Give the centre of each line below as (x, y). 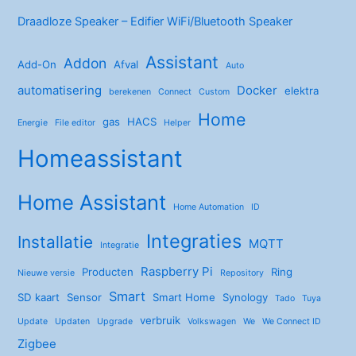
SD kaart (39, 297)
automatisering (60, 90)
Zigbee (37, 343)
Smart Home (184, 297)
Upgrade (115, 321)
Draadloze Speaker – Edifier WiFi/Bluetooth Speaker (155, 22)
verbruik (161, 320)
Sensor (85, 297)
